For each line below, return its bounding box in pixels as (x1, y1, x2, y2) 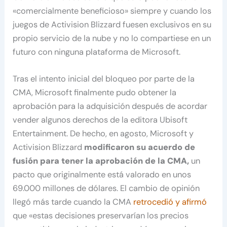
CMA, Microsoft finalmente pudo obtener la (13, 87, 177, 98)
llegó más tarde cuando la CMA (13, 196, 134, 207)
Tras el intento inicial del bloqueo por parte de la (13, 73, 195, 84)
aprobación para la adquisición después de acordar (13, 100, 208, 111)
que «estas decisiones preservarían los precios (13, 210, 189, 221)
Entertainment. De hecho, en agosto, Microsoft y (13, 128, 194, 139)
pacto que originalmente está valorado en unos (13, 169, 192, 180)
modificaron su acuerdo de (82, 141, 196, 153)
